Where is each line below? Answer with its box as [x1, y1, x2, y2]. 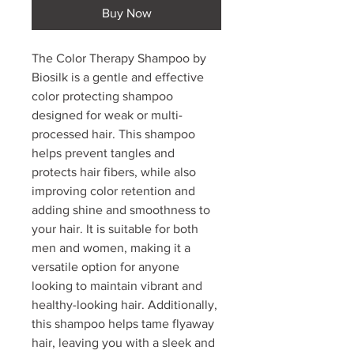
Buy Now [101, 6, 152, 21]
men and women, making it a [32, 241, 190, 255]
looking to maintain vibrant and [32, 279, 202, 293]
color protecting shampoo [32, 89, 173, 104]
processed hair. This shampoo [32, 127, 195, 141]
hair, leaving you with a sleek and [32, 336, 215, 350]
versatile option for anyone [32, 260, 179, 274]
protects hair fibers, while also [32, 165, 196, 179]
